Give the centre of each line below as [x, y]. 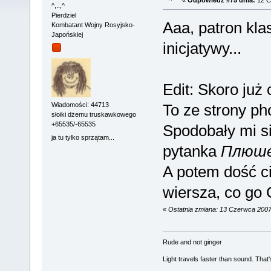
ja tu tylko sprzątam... [83, 137]
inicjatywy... [202, 48]
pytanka [191, 151]
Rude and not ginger [192, 242]
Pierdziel [64, 15]
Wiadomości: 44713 [80, 105]
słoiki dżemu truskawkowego [93, 115]
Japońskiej [67, 34]
